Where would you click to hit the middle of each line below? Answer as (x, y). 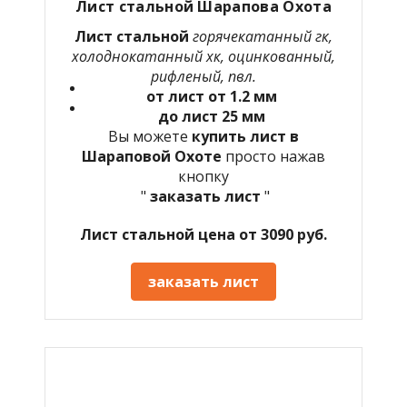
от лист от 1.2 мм (212, 96)
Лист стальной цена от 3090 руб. (203, 234)
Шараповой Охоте (154, 156)
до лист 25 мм (212, 116)
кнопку (203, 176)
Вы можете (150, 136)
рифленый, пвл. (203, 76)
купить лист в (245, 136)
